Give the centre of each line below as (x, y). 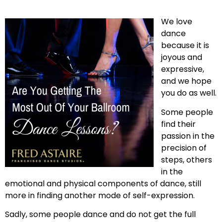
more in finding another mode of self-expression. (100, 195)
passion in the (188, 136)
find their (178, 124)
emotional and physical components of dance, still (103, 183)
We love (177, 22)
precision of (184, 148)
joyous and (182, 57)
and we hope (186, 81)
